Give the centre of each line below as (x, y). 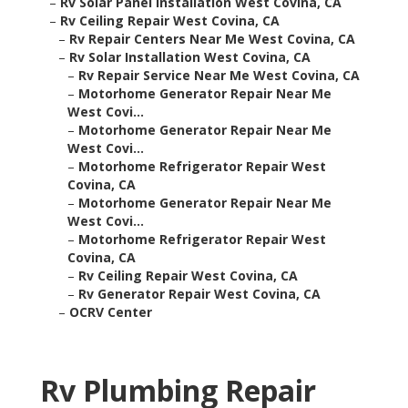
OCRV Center (111, 312)
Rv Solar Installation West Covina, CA (190, 57)
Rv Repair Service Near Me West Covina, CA (219, 76)
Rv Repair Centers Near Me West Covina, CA (212, 39)
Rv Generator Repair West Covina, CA (199, 294)
